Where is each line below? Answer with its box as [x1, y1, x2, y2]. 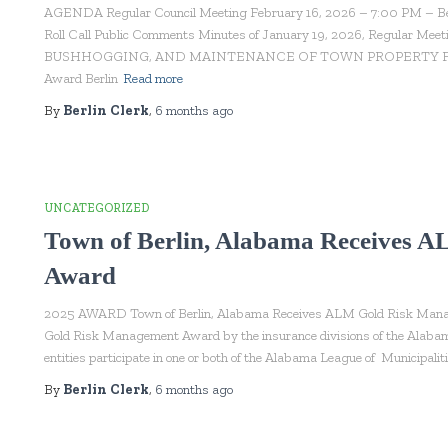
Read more [123, 70, 183, 87]
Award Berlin [44, 70, 118, 87]
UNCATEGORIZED [44, 201, 149, 215]
